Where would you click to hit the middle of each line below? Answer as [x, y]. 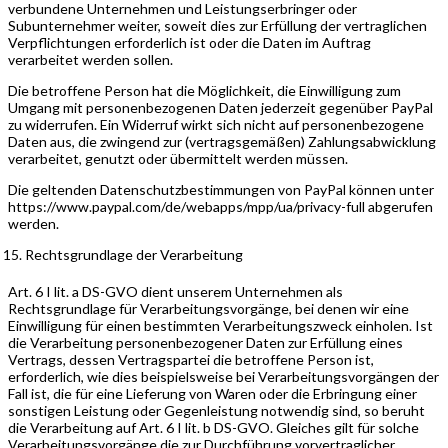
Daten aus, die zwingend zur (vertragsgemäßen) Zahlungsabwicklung [222, 141]
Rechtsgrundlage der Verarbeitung [134, 254]
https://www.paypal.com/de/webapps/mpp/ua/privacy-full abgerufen [220, 206]
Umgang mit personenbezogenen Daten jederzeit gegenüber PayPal [220, 107]
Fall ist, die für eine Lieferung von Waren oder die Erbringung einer [212, 393]
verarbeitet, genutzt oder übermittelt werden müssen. [178, 158]
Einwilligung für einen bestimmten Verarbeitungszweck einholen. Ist [220, 325]
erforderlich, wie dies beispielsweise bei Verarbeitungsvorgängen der [223, 376]
